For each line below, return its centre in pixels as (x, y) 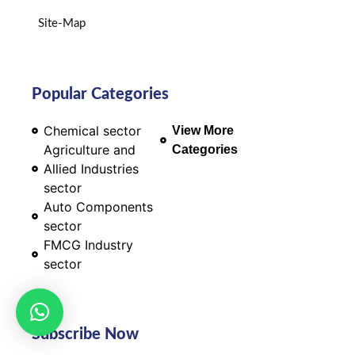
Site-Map (62, 23)
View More (203, 130)
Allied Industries (91, 168)
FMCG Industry (88, 244)
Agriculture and (90, 149)
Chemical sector (92, 130)
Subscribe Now (85, 334)
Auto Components (98, 206)
